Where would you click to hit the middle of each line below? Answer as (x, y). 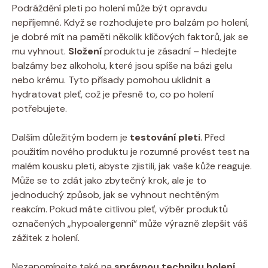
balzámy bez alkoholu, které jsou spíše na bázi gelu (122, 66)
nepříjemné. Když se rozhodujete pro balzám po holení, (130, 23)
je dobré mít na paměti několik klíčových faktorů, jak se (130, 37)
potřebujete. (39, 109)
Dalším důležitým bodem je (71, 138)
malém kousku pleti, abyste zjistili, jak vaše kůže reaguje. (132, 166)
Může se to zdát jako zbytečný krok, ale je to (109, 181)
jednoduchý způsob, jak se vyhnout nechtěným (115, 195)
